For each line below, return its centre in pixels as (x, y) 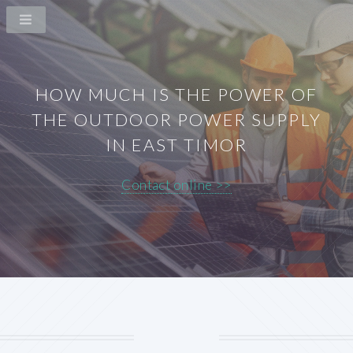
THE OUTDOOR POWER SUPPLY (176, 120)
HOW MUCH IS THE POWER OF (176, 95)
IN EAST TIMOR (176, 145)
